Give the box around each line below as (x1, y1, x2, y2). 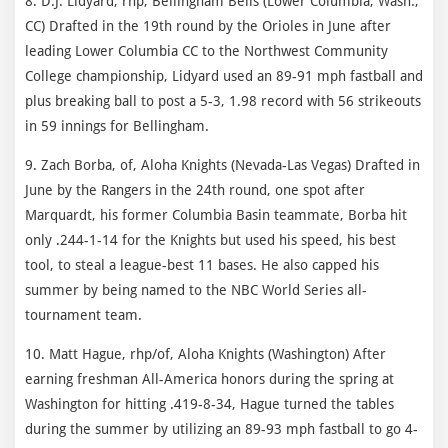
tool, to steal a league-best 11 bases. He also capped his (25, 256, 379, 273)
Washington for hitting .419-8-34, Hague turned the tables (25, 395, 394, 412)
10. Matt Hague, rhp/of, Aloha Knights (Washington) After (25, 345, 386, 362)
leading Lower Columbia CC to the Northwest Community (25, 42, 388, 59)
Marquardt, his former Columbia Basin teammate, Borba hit (25, 206, 407, 223)
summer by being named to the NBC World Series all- (25, 281, 367, 298)
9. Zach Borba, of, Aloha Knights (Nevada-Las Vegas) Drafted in (25, 156, 420, 173)
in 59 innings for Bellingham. (25, 117, 209, 134)
